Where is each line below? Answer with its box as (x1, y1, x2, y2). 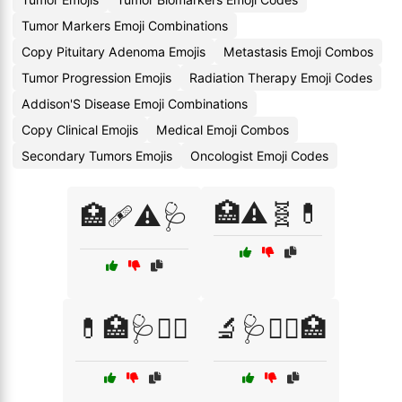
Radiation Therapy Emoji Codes (189, 70, 372, 85)
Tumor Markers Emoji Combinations (22, 18, 228, 33)
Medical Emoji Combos (156, 122, 289, 137)
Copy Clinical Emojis (22, 122, 138, 137)
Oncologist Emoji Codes (190, 148, 328, 163)
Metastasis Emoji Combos (223, 44, 373, 59)
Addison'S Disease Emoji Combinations (22, 96, 248, 111)
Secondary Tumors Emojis (22, 148, 172, 163)
